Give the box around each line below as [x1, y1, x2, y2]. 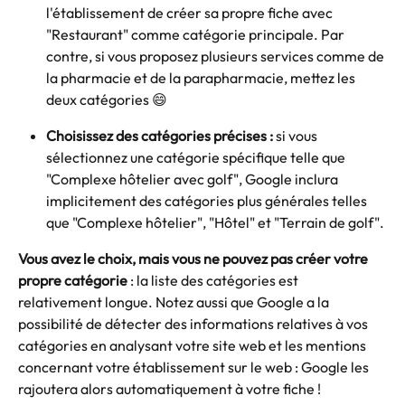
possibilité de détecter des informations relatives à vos [18, 315, 371, 334]
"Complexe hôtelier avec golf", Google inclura [46, 170, 341, 189]
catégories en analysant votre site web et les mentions [18, 336, 369, 355]
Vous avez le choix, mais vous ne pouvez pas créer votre [18, 250, 371, 268]
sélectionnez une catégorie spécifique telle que [46, 148, 348, 167]
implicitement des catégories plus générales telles [46, 192, 370, 211]
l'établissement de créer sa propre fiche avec [46, 4, 335, 23]
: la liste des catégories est [127, 271, 301, 290]
